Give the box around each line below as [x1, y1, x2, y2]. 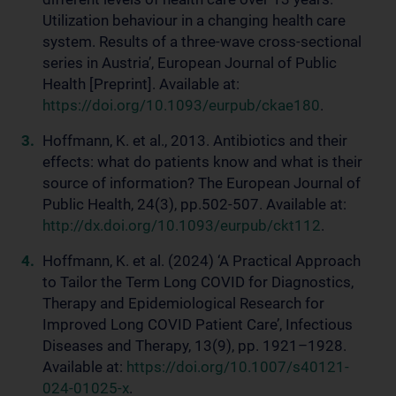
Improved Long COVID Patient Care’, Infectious [42, 316, 353, 333]
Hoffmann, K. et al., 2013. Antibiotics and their [42, 132, 347, 149]
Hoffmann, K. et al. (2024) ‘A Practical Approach [42, 252, 361, 270]
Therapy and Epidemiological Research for [42, 294, 324, 312]
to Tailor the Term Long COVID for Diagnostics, [42, 273, 354, 291]
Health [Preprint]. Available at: [42, 75, 240, 93]
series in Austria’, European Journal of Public [42, 54, 337, 72]
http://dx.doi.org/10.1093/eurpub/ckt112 [42, 217, 321, 234]
